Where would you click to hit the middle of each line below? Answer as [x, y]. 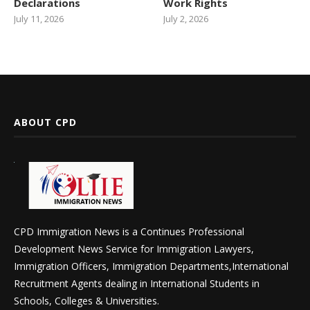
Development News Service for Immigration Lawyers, [134, 249]
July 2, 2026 [186, 18]
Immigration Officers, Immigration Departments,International [151, 266]
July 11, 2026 [39, 18]
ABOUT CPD [45, 122]
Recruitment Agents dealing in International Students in [137, 284]
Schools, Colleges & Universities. [86, 301]
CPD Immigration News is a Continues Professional [129, 232]
